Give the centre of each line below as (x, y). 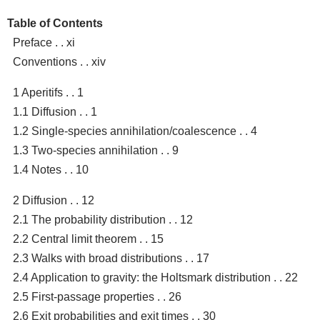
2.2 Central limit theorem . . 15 (88, 239)
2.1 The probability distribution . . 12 (103, 219)
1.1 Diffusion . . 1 (55, 111)
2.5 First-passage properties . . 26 (97, 296)
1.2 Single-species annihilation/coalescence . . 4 (135, 131)
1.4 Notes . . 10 (51, 169)
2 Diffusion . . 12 (54, 200)
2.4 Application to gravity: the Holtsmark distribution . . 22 (155, 277)
